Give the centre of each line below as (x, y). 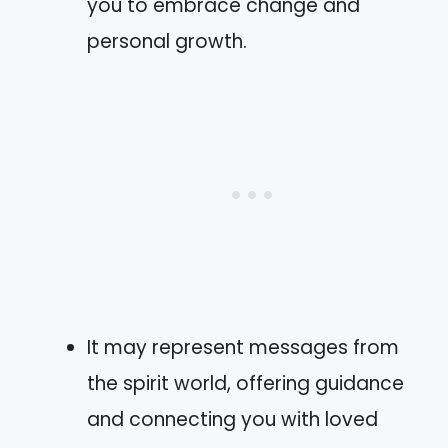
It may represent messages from (243, 347)
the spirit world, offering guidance (245, 383)
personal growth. (167, 41)
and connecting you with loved (232, 419)
